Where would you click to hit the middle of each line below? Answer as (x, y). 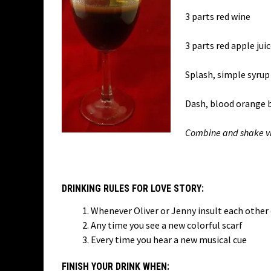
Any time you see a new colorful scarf (167, 225)
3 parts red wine (218, 16)
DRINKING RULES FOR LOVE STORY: (133, 188)
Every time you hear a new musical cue (169, 240)
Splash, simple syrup (227, 74)
